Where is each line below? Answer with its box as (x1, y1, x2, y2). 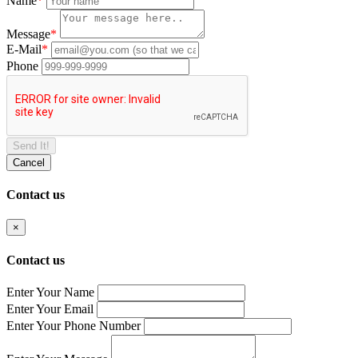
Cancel (13, 156, 45, 169)
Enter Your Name (6, 285, 94, 300)
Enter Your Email (6, 302, 93, 316)
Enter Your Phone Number (6, 319, 141, 333)
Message (6, 26, 50, 41)
